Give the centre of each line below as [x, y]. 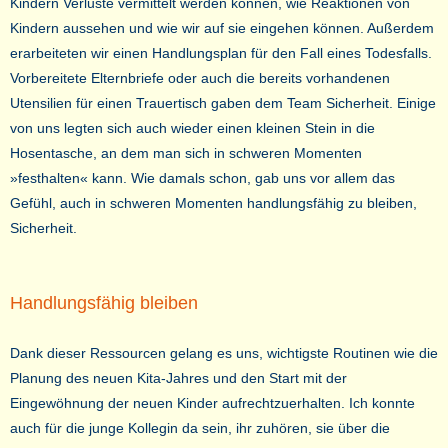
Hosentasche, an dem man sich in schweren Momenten [186, 153]
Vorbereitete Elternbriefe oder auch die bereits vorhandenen [200, 78]
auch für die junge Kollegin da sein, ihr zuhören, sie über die [200, 428]
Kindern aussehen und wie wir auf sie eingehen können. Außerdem [222, 28]
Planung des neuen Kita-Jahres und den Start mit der [178, 378]
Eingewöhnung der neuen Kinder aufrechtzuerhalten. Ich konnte [212, 403]
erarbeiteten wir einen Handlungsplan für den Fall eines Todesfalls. [221, 53]
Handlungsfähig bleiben [104, 303]
